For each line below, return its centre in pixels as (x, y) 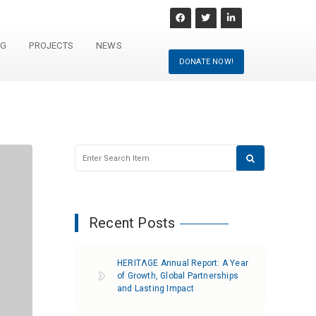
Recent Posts (132, 223)
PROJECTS (51, 45)
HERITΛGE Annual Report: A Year (183, 263)
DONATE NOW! (206, 62)
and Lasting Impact (156, 288)
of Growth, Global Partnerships (178, 276)
